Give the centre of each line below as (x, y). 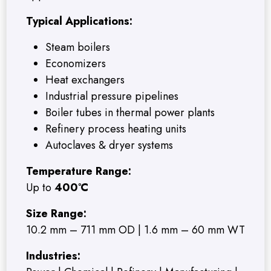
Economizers (76, 64)
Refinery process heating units (116, 129)
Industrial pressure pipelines (112, 96)
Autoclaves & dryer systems (109, 145)
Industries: (53, 256)
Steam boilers (78, 47)
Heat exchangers (85, 80)
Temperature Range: (79, 171)
